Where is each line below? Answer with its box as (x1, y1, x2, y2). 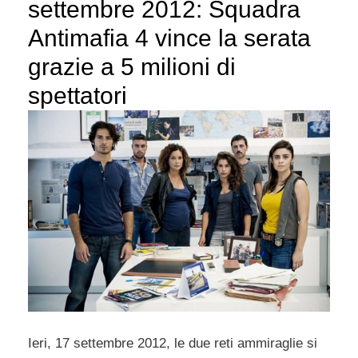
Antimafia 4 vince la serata (28, 25, 311, 52)
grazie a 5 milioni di (28, 54, 236, 81)
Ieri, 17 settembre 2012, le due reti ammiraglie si (28, 335, 317, 351)
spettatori (28, 82, 127, 109)
